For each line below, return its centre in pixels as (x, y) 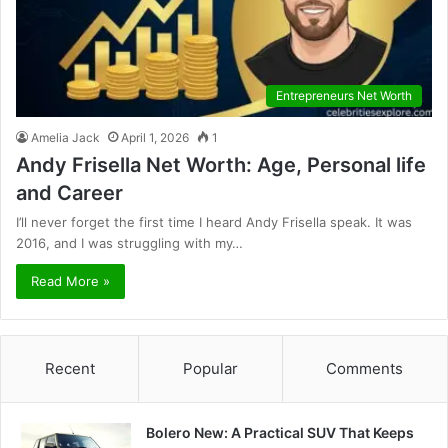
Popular (210, 368)
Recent (69, 368)
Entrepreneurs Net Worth (344, 95)
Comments (365, 368)
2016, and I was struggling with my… (129, 242)
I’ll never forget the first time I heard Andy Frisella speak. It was (214, 221)
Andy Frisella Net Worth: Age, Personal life (221, 164)
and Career (69, 192)
